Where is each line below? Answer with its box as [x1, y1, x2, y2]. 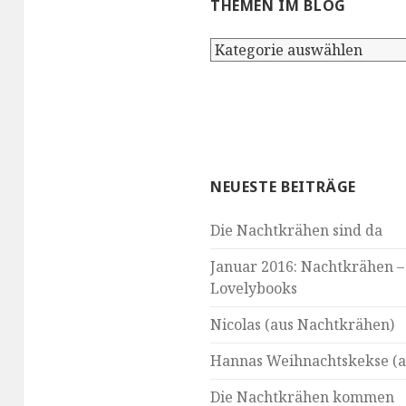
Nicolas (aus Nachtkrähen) [209, 314, 394, 335]
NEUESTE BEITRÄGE [209, 177, 357, 198]
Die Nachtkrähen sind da [209, 220, 382, 241]
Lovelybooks [209, 278, 297, 299]
